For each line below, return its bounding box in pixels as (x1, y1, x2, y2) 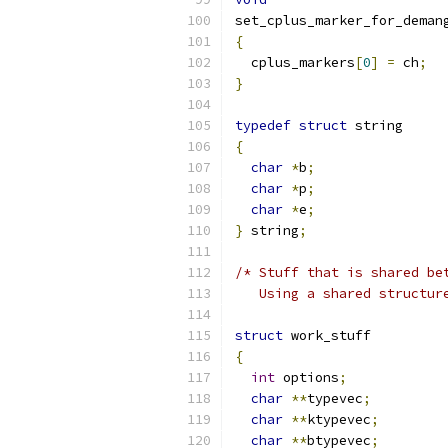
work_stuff (283, 327, 371, 344)
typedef (235, 117, 291, 134)
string (243, 222, 299, 239)
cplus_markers (235, 54, 355, 71)
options (275, 369, 339, 386)
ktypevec (307, 411, 371, 428)
